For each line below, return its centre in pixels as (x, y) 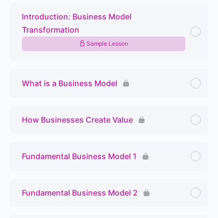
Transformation (51, 29)
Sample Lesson (107, 43)
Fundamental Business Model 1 (79, 156)
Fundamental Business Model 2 (80, 192)
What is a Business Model (70, 83)
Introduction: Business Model (77, 16)
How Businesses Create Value (77, 119)
